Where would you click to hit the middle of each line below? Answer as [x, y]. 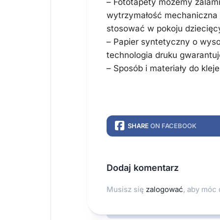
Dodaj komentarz [143, 168]
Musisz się [126, 189]
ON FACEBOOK [173, 126]
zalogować [165, 189]
